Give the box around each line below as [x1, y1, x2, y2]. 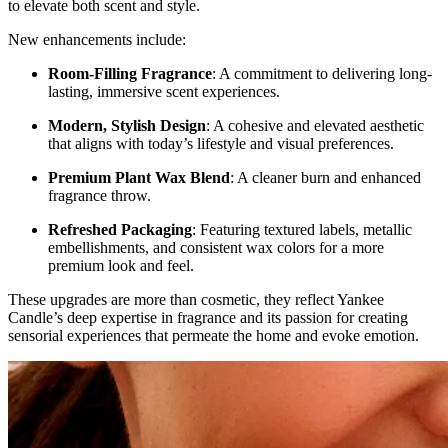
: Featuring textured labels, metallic [192, 221, 412, 239]
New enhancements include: [8, 31, 186, 49]
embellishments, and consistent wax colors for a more [48, 239, 384, 257]
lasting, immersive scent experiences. [48, 83, 280, 101]
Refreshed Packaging [48, 221, 192, 239]
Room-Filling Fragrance [48, 65, 212, 83]
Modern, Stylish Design [48, 117, 206, 135]
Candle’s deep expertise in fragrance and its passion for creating [8, 309, 408, 327]
